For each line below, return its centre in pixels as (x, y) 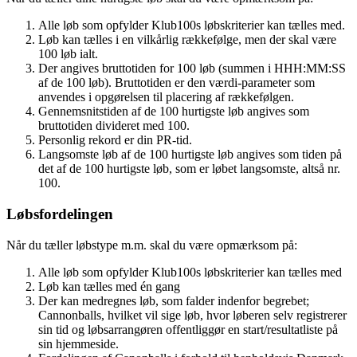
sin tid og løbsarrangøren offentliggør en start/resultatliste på (188, 329)
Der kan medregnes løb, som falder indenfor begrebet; (174, 300)
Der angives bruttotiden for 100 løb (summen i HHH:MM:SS (192, 69)
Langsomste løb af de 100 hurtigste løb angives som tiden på (190, 155)
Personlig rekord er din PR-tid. (115, 140)
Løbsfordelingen (60, 214)
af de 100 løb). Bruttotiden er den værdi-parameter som (177, 83)
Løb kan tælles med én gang (109, 286)
